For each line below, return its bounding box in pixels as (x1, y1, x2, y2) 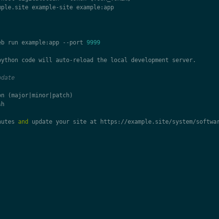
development (131, 57, 169, 64)
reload (72, 57, 93, 64)
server (172, 57, 193, 64)
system (172, 118, 193, 126)
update (31, 118, 52, 126)
